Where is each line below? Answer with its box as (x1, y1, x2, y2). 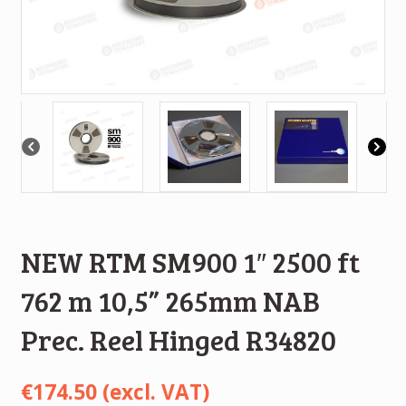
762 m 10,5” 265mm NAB (20, 280, 320, 320)
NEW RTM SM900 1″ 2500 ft (20, 241, 360, 281)
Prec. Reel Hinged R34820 (20, 319, 336, 359)
